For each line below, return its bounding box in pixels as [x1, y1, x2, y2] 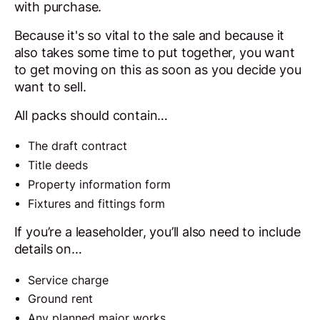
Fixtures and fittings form [28, 197, 166, 211]
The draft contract [28, 139, 128, 154]
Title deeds [28, 159, 89, 173]
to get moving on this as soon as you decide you [14, 61, 301, 77]
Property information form [28, 178, 171, 192]
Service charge [28, 273, 113, 287]
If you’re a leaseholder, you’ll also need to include [14, 224, 301, 239]
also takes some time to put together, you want [14, 44, 295, 60]
